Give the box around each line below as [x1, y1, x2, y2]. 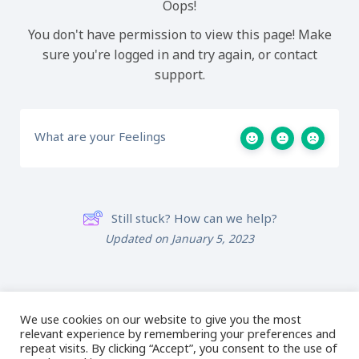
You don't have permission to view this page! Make [27, 26, 332, 44]
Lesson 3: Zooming [41, 289, 159, 308]
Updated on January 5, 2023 [105, 231, 254, 247]
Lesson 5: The [232, 289, 318, 308]
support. [154, 66, 205, 84]
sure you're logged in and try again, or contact [42, 46, 317, 64]
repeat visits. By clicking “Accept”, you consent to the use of [20, 340, 337, 356]
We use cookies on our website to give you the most [20, 311, 301, 327]
